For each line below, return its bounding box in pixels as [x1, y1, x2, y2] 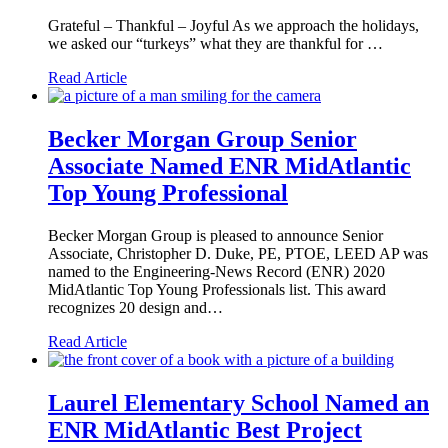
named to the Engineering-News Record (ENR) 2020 [48, 263, 385, 281]
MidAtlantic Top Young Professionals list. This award [48, 281, 386, 299]
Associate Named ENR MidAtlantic [48, 153, 411, 180]
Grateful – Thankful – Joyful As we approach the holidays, [48, 17, 419, 35]
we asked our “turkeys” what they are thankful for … [48, 35, 383, 53]
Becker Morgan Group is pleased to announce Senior [48, 227, 383, 245]
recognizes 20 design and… [48, 299, 223, 317]
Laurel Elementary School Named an [48, 390, 429, 417]
